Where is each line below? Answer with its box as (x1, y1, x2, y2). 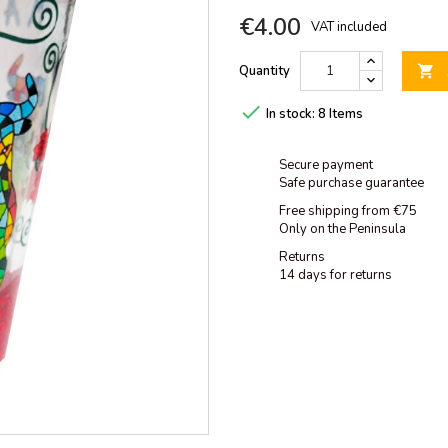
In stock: (266, 105, 315, 124)
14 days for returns (279, 266, 392, 285)
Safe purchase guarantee (279, 174, 424, 193)
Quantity (239, 62, 290, 80)
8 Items (318, 105, 363, 124)
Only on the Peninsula (279, 220, 406, 239)
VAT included (311, 18, 387, 36)
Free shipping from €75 (279, 202, 417, 221)
